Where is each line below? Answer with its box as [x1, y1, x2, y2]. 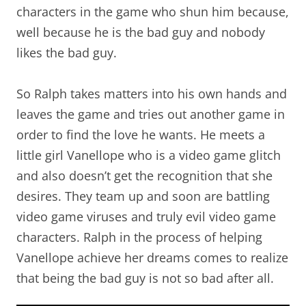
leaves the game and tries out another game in [16, 106, 285, 123]
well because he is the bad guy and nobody [16, 24, 265, 41]
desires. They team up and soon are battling [16, 188, 270, 205]
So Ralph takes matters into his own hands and [16, 85, 287, 102]
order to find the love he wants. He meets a [16, 126, 265, 143]
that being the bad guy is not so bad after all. [16, 270, 274, 287]
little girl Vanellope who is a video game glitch [16, 147, 281, 164]
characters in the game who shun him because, [16, 3, 289, 20]
